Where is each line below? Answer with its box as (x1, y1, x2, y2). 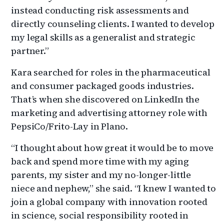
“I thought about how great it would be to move (11, 141, 214, 154)
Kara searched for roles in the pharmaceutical (11, 66, 210, 79)
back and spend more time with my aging (11, 155, 189, 168)
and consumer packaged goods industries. (11, 79, 194, 92)
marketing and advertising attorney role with (11, 106, 207, 119)
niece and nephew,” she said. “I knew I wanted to (11, 182, 216, 195)
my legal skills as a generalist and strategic (11, 31, 195, 44)
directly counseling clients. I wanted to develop (11, 17, 214, 30)
